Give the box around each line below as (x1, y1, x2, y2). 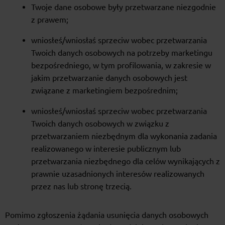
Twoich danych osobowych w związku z (31, 119, 169, 129)
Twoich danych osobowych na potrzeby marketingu (31, 48, 212, 58)
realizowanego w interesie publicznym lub (31, 144, 181, 154)
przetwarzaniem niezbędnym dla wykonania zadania (31, 132, 217, 141)
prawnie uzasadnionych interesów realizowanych (31, 169, 204, 179)
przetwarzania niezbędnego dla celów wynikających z (31, 157, 220, 166)
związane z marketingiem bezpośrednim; (31, 86, 178, 95)
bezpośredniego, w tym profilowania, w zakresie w (31, 61, 211, 70)
